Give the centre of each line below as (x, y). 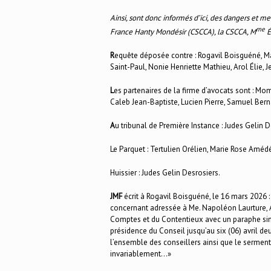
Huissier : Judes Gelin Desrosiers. (165, 172)
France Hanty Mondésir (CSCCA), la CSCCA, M (183, 31)
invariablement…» (141, 253)
